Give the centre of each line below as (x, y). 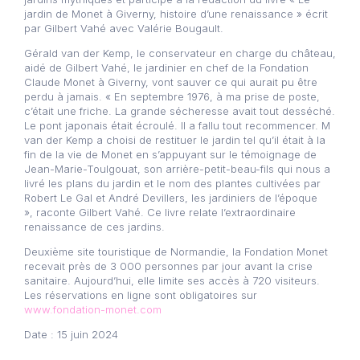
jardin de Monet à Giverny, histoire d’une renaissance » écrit (176, 14)
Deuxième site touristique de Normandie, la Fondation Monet (176, 252)
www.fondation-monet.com (93, 309)
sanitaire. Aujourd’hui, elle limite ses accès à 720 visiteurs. (172, 280)
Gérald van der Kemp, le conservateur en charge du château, (180, 53)
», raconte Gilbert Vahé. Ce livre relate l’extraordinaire (160, 212)
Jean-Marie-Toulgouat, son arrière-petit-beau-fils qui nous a (177, 169)
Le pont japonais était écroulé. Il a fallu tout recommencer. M (177, 125)
